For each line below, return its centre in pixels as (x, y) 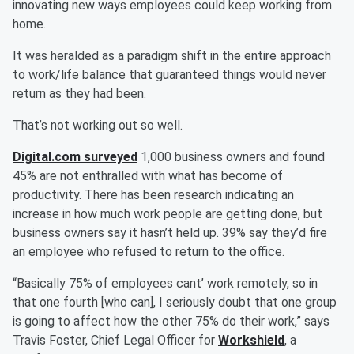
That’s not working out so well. (98, 125)
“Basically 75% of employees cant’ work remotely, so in (165, 283)
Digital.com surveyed (75, 157)
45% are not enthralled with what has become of (148, 176)
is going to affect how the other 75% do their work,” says (171, 321)
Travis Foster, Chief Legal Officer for (115, 340)
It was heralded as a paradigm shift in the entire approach (172, 56)
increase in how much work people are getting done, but (168, 214)
